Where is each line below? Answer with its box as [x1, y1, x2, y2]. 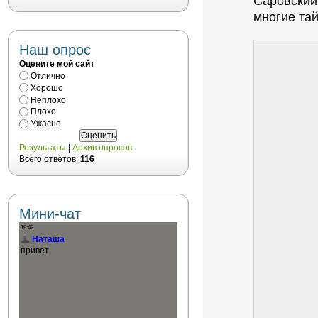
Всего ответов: [19, 154, 80, 165]
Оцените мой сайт [19, 59, 94, 69]
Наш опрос [19, 42, 91, 57]
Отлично [31, 70, 65, 81]
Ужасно [31, 119, 61, 129]
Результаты [19, 143, 66, 153]
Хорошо [31, 82, 63, 93]
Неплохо [31, 94, 66, 105]
